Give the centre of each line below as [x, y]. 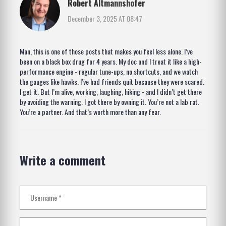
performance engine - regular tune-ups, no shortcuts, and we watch [109, 72]
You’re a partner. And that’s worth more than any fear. [90, 112]
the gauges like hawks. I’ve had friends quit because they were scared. [112, 82]
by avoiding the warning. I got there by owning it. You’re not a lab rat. [109, 102]
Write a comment [63, 160]
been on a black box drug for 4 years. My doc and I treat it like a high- [111, 62]
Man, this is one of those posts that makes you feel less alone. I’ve [106, 51]
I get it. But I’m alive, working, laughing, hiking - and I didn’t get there [111, 92]
